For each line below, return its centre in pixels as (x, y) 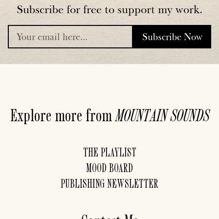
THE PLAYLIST (109, 152)
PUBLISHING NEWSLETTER (109, 183)
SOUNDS (190, 115)
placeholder (109, 76)
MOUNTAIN (141, 115)
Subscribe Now (172, 37)
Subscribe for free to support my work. (109, 9)
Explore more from (63, 115)
